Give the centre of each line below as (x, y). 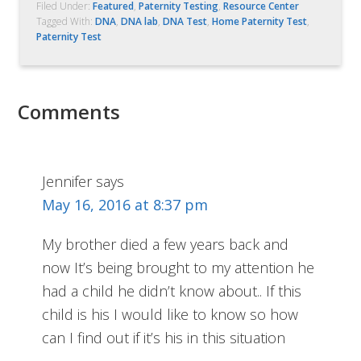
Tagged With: (66, 21)
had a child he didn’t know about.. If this (172, 290)
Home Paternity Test (260, 21)
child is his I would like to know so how (170, 314)
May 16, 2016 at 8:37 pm (125, 204)
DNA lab (140, 21)
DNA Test (185, 21)
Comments (69, 111)
